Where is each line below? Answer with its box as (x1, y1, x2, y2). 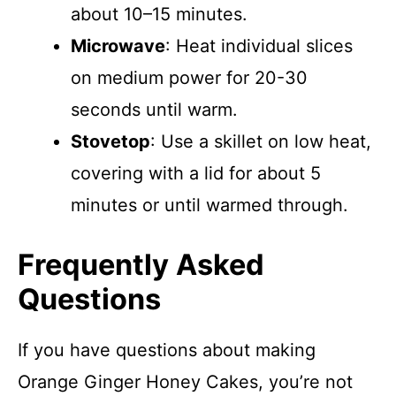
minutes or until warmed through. (71, 194, 348, 216)
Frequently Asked (18, 247, 264, 282)
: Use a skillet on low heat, (150, 131, 371, 152)
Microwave (71, 35, 165, 57)
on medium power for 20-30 (71, 67, 308, 88)
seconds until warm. (71, 99, 238, 120)
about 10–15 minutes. (71, 4, 247, 25)
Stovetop (71, 131, 150, 152)
